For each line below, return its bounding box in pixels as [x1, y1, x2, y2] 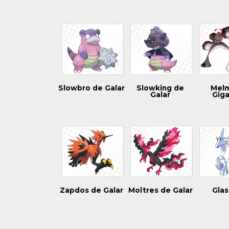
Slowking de [136, 84, 185, 93]
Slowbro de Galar [58, 84, 125, 93]
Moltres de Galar [128, 186, 193, 195]
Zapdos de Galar [60, 186, 124, 195]
